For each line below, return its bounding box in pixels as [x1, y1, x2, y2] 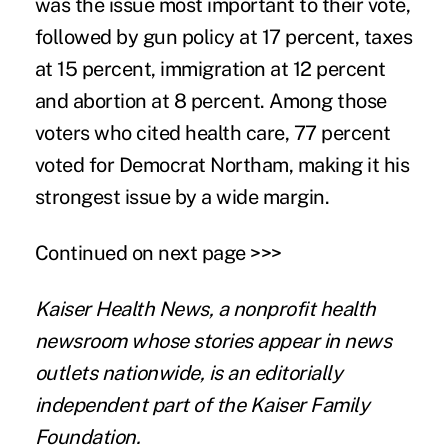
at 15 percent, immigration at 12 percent [34, 56, 386, 81]
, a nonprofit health [208, 296, 376, 321]
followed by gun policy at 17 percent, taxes [34, 24, 413, 49]
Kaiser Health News [34, 296, 209, 321]
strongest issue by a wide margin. [34, 184, 330, 209]
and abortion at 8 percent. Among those [34, 88, 387, 113]
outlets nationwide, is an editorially [34, 360, 343, 385]
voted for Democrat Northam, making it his [34, 152, 410, 177]
